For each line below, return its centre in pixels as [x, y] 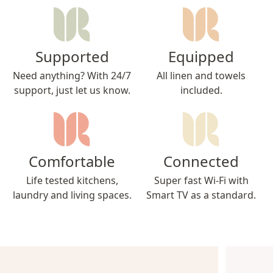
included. [201, 90]
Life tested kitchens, [72, 180]
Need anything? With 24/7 [72, 75]
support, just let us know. [72, 90]
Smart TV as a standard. [201, 195]
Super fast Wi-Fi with [201, 180]
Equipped [201, 56]
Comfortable [72, 161]
